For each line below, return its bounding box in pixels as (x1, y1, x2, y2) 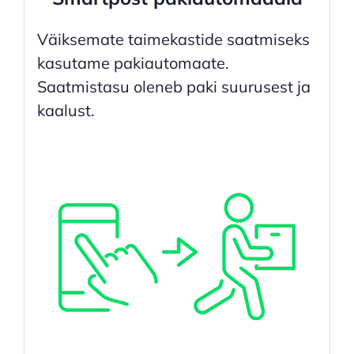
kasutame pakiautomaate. (36, 53, 229, 73)
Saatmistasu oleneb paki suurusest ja (36, 77, 311, 97)
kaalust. (36, 100, 95, 121)
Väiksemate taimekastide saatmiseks (36, 29, 310, 50)
